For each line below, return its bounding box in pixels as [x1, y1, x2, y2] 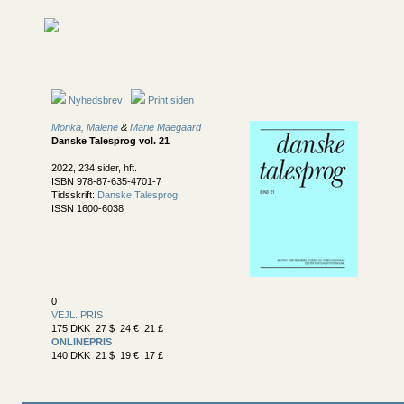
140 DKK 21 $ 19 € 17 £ [51, 350, 163, 361]
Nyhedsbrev [66, 95, 123, 106]
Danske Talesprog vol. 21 [51, 135, 170, 146]
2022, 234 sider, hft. [51, 162, 137, 173]
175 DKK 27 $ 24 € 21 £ [51, 323, 163, 334]
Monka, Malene [51, 122, 118, 133]
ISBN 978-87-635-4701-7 [51, 176, 161, 187]
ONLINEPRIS [51, 336, 112, 347]
